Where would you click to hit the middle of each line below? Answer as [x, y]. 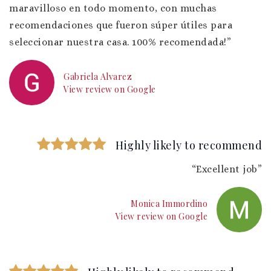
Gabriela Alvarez [98, 76]
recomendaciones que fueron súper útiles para [121, 25]
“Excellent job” [227, 169]
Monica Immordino [169, 203]
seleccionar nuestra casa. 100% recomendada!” [120, 42]
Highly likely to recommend [189, 145]
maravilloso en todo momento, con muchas [113, 8]
